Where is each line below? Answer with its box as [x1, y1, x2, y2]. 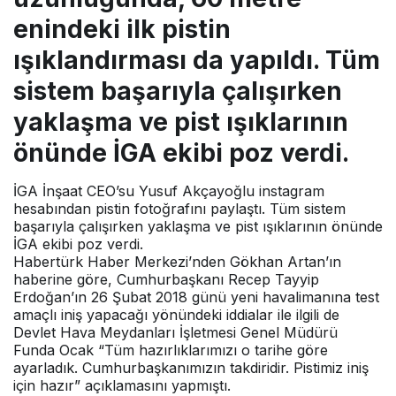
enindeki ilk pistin [13, 13, 231, 44]
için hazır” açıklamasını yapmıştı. [13, 376, 231, 394]
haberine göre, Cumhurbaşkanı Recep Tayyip [13, 270, 319, 288]
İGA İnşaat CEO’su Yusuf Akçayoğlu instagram [13, 181, 324, 200]
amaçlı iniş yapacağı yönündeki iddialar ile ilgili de [13, 305, 339, 324]
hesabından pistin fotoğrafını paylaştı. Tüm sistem [13, 199, 346, 217]
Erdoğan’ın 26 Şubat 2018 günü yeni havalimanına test [13, 287, 379, 306]
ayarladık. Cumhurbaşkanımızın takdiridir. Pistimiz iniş [13, 358, 369, 377]
